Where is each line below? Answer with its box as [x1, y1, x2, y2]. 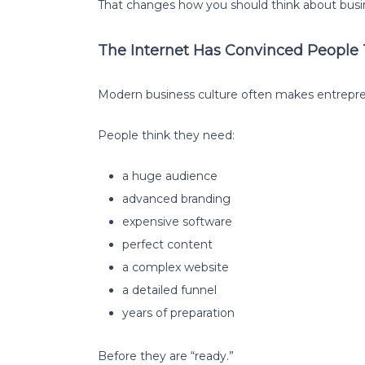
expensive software [122, 213, 232, 229]
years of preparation [122, 305, 235, 320]
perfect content [122, 236, 213, 252]
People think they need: [98, 127, 235, 143]
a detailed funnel [122, 282, 217, 297]
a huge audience [122, 168, 218, 183]
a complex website [122, 259, 229, 275]
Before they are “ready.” [98, 348, 234, 363]
